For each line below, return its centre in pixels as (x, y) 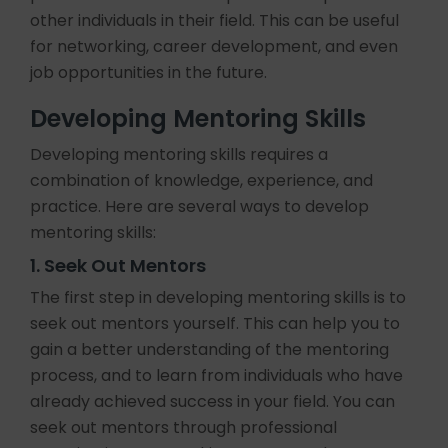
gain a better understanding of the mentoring (209, 349)
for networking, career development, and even (214, 46)
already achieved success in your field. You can (212, 401)
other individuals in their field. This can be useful (214, 20)
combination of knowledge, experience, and (201, 180)
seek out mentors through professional (183, 427)
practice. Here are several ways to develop (199, 206)
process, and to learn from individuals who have (216, 375)
